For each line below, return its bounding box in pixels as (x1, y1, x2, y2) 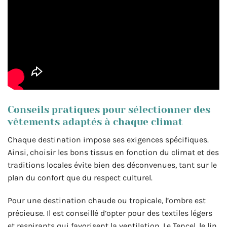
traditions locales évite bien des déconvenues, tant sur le (8, 160, 217, 170)
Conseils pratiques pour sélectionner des (8, 104, 210, 116)
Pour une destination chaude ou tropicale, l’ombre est (8, 196, 206, 206)
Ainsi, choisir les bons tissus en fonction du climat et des (8, 147, 219, 157)
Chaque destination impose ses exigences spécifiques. (8, 134, 209, 144)
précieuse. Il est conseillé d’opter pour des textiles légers (8, 208, 212, 218)
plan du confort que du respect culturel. (8, 172, 153, 182)
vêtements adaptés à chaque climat (8, 116, 183, 128)
